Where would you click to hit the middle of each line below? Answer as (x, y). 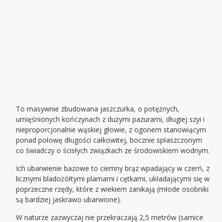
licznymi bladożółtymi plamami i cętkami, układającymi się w (113, 179)
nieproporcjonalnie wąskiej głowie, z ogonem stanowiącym (111, 130)
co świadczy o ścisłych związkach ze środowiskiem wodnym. (113, 151)
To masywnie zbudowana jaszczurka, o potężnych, (98, 109)
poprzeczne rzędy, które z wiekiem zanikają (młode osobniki (112, 189)
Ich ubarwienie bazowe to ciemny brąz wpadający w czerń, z (113, 168)
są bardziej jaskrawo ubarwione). (69, 200)
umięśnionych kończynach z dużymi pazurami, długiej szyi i (111, 119)
